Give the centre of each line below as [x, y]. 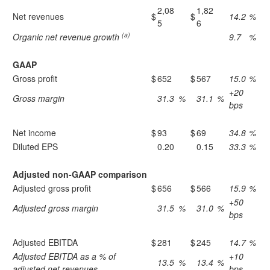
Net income [34, 133]
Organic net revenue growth [67, 37]
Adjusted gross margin [55, 208]
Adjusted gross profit [52, 188]
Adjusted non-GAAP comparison [80, 174]
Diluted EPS [35, 146]
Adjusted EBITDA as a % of [64, 256]
